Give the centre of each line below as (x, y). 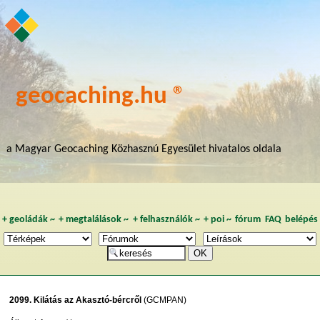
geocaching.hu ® (101, 97)
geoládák (28, 219)
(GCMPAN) (164, 300)
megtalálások (94, 219)
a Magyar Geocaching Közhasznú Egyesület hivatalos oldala (144, 150)
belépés (302, 219)
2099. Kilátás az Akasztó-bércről (76, 300)
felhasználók (166, 219)
